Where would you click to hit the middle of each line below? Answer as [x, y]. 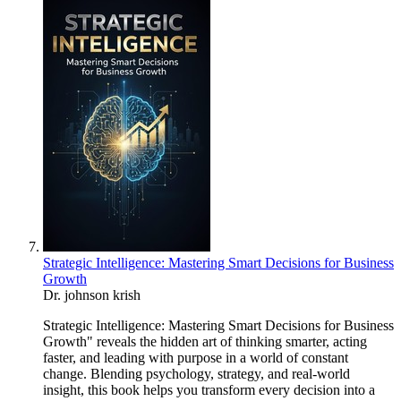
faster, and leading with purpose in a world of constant [196, 358]
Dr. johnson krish [92, 295]
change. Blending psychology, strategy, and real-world [196, 374]
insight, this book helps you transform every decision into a [209, 390]
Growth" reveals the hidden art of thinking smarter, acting [205, 342]
